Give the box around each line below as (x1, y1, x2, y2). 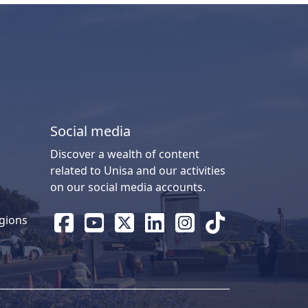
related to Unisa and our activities (50, 162, 225, 178)
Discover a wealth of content (50, 146, 199, 162)
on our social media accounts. (50, 179, 206, 195)
